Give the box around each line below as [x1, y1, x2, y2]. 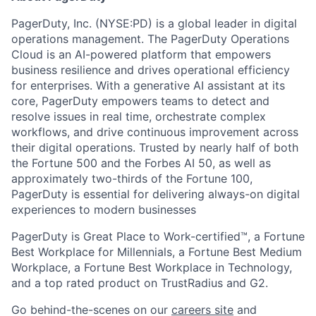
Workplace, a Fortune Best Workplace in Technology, [11, 260, 292, 274]
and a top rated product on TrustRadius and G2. [11, 276, 268, 290]
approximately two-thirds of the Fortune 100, [11, 171, 253, 186]
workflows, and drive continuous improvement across [11, 125, 298, 139]
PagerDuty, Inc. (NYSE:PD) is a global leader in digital [11, 16, 297, 30]
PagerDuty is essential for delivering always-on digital [11, 187, 300, 201]
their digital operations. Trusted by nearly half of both [11, 140, 298, 154]
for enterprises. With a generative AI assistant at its [11, 78, 285, 92]
